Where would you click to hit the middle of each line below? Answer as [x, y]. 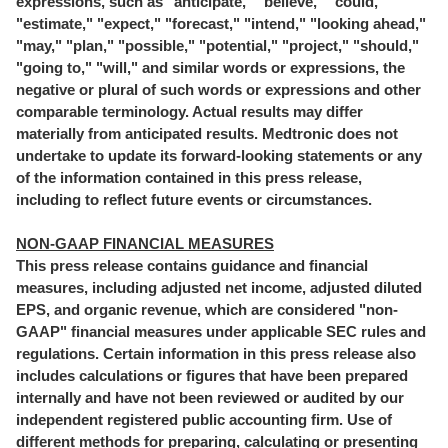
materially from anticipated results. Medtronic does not [207, 133]
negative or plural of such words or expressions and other [218, 89]
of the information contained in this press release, [189, 177]
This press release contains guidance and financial [192, 265]
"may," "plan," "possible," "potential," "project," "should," [217, 45]
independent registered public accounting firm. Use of [204, 419]
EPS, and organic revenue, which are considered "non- [207, 309]
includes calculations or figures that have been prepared [212, 375]
